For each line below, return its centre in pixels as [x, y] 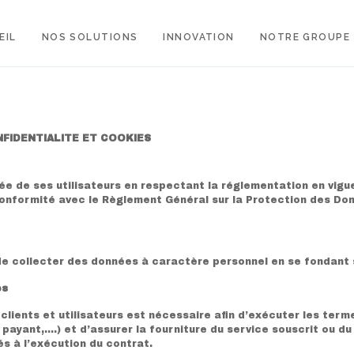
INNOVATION [199, 38]
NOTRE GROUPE [305, 38]
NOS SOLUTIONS [90, 38]
